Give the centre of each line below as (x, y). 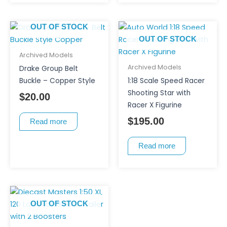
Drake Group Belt (48, 68)
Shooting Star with (159, 93)
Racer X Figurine (155, 105)
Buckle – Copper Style (57, 81)
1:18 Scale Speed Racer (166, 81)
